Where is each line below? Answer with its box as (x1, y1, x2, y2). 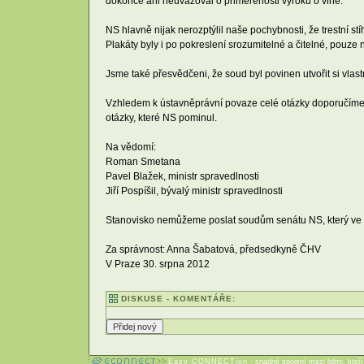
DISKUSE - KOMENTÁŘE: (121, 294, 236, 304)
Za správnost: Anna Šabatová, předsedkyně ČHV (106, 243, 321, 255)
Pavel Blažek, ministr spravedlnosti (106, 170, 259, 182)
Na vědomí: (106, 141, 156, 153)
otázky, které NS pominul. (106, 111, 217, 123)
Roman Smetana (106, 155, 180, 167)
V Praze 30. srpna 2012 (106, 258, 210, 270)
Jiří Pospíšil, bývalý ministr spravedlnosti (106, 184, 283, 197)
